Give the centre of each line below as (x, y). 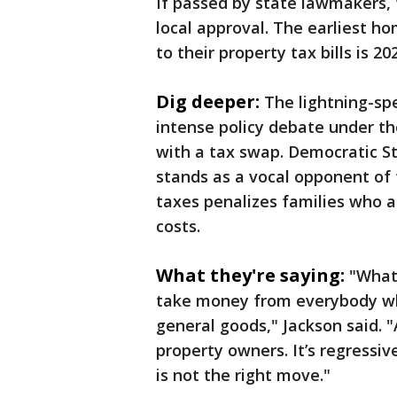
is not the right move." (243, 375)
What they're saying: (250, 275)
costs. (180, 226)
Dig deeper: (208, 101)
